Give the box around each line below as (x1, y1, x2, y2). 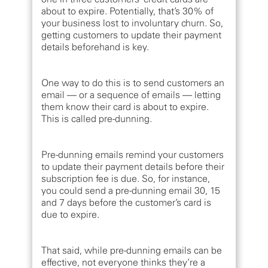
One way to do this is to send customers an (41, 77, 224, 89)
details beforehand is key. (41, 41, 149, 53)
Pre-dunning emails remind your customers (41, 148, 224, 161)
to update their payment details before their (41, 160, 224, 173)
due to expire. (41, 208, 99, 221)
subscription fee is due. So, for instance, (41, 172, 210, 185)
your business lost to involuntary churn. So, (41, 17, 223, 29)
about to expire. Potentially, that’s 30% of (41, 5, 214, 17)
